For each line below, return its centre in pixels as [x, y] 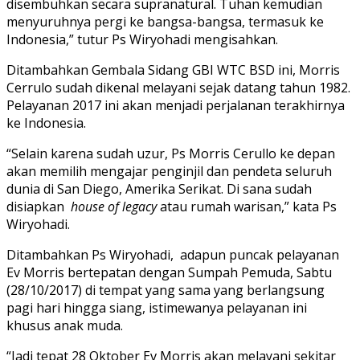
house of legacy [115, 207]
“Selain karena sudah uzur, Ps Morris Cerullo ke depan [171, 154]
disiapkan [39, 207]
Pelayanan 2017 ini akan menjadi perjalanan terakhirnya [176, 106]
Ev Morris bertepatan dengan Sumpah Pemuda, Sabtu [169, 273]
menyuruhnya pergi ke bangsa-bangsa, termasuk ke [165, 22]
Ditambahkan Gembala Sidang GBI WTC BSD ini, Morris [173, 70]
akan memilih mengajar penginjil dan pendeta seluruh [169, 172]
